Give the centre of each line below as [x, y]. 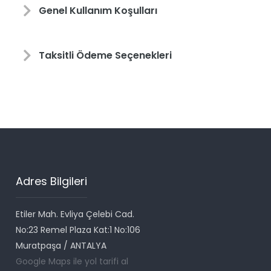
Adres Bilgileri [52, 181]
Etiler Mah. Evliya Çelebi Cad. [75, 214]
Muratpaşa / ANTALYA [61, 246]
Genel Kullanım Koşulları [98, 11]
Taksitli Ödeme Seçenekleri [106, 56]
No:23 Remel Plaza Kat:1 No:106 [78, 230]
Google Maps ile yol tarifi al [72, 262]
